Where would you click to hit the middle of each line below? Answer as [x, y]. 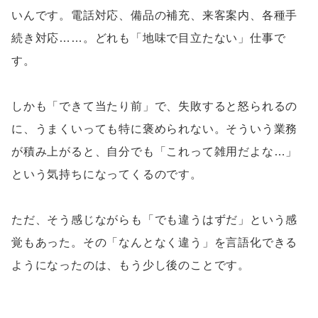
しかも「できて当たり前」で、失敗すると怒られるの [155, 106]
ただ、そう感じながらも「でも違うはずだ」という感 [155, 219]
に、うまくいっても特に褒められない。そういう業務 [155, 128]
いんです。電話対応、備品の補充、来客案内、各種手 [155, 15]
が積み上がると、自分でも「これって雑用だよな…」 [155, 151]
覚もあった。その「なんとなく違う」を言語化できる [155, 242]
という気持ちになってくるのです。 [107, 174]
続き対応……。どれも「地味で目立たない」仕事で [149, 38]
